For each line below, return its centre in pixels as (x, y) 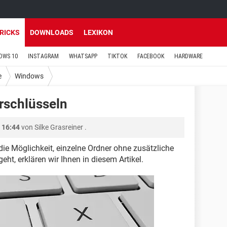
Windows (29, 76)
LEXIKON (98, 32)
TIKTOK (117, 56)
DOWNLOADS (52, 32)
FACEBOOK (151, 56)
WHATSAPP (83, 56)
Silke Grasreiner (59, 127)
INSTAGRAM (43, 56)
